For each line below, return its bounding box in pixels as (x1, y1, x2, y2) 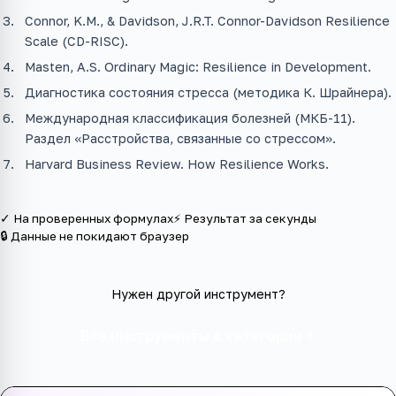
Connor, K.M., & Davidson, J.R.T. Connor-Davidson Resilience (25, 13, 390, 29)
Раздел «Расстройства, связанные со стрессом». (25, 131, 336, 147)
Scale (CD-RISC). (25, 34, 128, 49)
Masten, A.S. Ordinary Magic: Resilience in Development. (25, 59, 371, 75)
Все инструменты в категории (80, 327, 302, 346)
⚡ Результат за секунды (173, 211, 316, 226)
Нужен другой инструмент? (110, 286, 286, 302)
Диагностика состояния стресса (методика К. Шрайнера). (25, 85, 392, 101)
